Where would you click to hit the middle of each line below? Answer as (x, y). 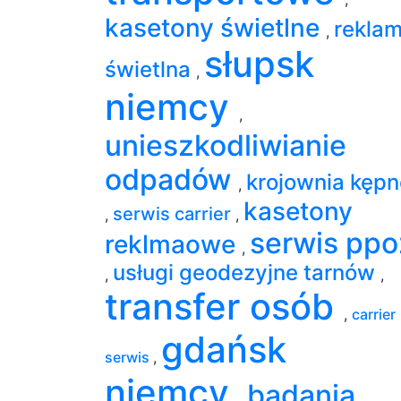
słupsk (259, 64)
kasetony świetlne (215, 27)
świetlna (150, 69)
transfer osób (224, 306)
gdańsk (224, 349)
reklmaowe (173, 244)
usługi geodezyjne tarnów (247, 272)
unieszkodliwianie (226, 145)
